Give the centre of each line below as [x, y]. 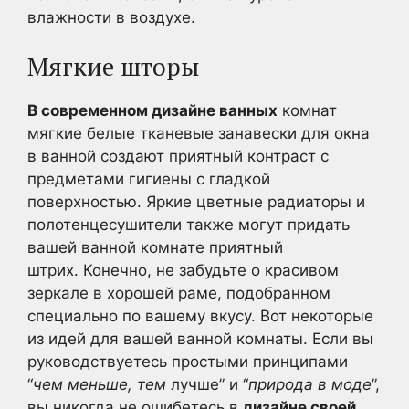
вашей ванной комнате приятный [155, 247]
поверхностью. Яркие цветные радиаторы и [196, 202]
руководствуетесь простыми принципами [188, 362]
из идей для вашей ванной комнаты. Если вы [200, 339]
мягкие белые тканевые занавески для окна [199, 133]
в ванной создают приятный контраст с [178, 156]
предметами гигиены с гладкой [149, 179]
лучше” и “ [207, 384]
